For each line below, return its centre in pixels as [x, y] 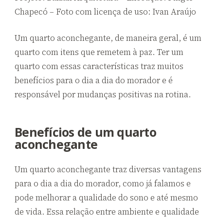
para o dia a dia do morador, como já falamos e [103, 184]
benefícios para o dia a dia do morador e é [94, 81]
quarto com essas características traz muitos [99, 66]
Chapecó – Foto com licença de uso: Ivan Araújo [105, 11]
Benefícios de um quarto [85, 132]
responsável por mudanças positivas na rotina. [103, 95]
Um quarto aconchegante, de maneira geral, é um [108, 38]
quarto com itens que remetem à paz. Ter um [99, 52]
